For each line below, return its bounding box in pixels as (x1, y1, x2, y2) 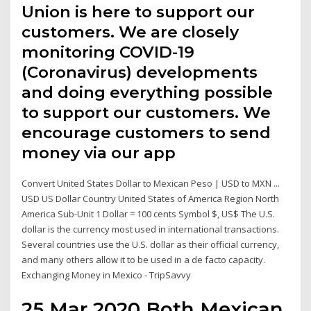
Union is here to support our (22, 2, 255, 22)
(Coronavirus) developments (22, 62, 258, 83)
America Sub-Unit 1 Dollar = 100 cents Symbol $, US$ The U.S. (22, 208, 276, 221)
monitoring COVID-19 (22, 42, 195, 62)
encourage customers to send (22, 123, 271, 143)
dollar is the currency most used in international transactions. (22, 223, 280, 236)
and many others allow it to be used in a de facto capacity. (22, 253, 266, 267)
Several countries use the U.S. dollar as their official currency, (22, 238, 280, 251)
